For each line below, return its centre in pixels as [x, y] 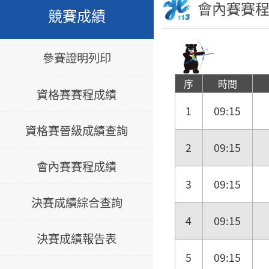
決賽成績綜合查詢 [77, 202]
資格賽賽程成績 [77, 94]
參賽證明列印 [77, 57]
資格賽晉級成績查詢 [77, 130]
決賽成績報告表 [77, 238]
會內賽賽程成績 [77, 166]
